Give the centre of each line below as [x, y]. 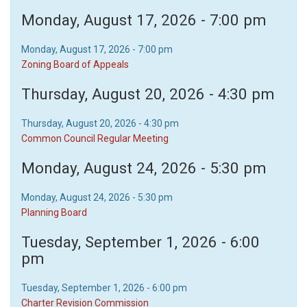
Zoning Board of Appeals [75, 64]
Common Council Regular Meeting [95, 138]
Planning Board [54, 212]
